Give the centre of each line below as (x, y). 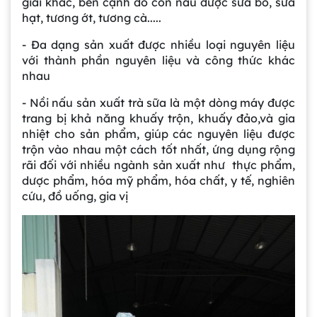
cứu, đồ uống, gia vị (75, 196)
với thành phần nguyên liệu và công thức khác (158, 60)
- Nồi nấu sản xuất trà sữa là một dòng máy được (158, 103)
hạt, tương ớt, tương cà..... (92, 18)
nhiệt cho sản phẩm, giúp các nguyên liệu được (158, 134)
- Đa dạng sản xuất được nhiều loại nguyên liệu (158, 45)
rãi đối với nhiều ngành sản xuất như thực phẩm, (158, 165)
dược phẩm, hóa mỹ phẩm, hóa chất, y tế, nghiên (158, 181)
